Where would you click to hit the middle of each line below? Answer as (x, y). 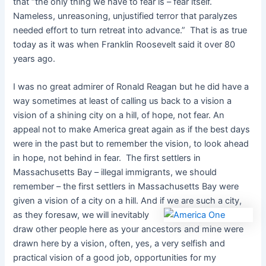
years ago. (34, 59)
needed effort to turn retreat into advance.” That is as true (130, 31)
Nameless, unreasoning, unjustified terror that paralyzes (126, 16)
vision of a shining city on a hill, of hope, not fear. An (119, 115)
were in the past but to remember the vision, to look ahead (131, 144)
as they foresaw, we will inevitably (81, 215)
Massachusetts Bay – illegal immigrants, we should (115, 172)
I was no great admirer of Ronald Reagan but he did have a (131, 87)
